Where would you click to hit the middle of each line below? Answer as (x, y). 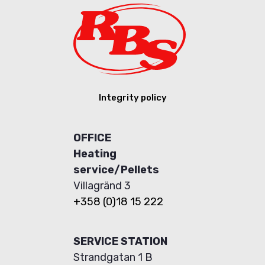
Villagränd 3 (102, 185)
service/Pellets (116, 169)
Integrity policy (132, 97)
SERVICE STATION (120, 241)
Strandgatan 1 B (114, 257)
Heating (95, 153)
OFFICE (92, 137)
